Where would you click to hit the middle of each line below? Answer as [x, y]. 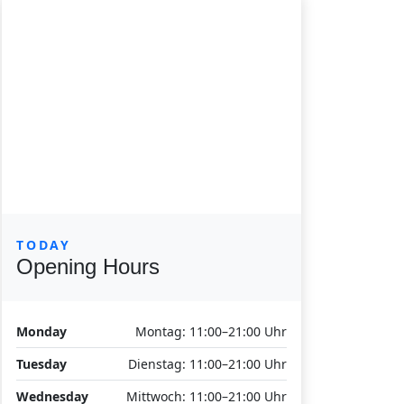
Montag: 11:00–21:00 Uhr [211, 331]
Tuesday [41, 364]
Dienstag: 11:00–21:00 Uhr [207, 364]
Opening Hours [88, 266]
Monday [41, 331]
